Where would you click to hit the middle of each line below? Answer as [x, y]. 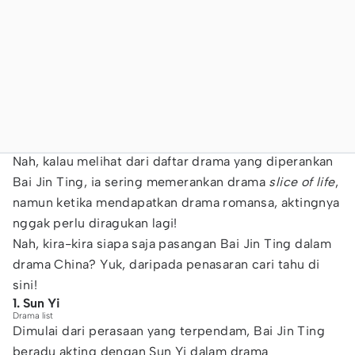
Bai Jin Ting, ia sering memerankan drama [141, 182]
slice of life [302, 182]
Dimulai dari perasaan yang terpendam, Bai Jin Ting [169, 331]
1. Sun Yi [36, 303]
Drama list [33, 316]
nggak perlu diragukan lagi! [95, 223]
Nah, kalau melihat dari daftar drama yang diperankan [173, 161]
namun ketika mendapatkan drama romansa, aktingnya [176, 202]
